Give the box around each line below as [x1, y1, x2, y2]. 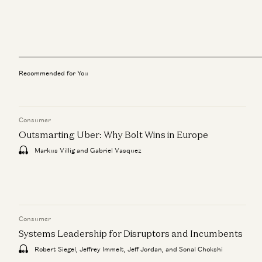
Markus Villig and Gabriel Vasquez [33, 146, 142, 154]
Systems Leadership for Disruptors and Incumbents [19, 227, 243, 239]
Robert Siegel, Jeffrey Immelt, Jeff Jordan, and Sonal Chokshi [33, 244, 223, 253]
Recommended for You [19, 68, 88, 77]
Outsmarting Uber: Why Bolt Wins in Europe [19, 128, 208, 140]
